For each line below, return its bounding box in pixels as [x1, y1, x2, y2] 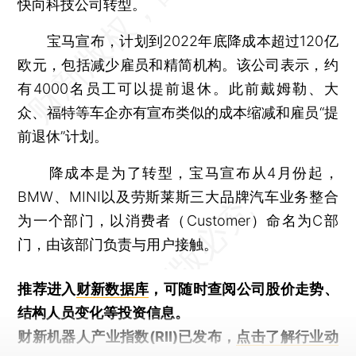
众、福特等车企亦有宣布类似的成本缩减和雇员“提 [17, 103, 339, 121]
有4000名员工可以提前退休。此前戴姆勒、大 [17, 79, 339, 97]
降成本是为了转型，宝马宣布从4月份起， [17, 164, 339, 181]
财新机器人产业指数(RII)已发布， [17, 327, 237, 345]
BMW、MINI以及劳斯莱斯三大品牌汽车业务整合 [17, 188, 339, 205]
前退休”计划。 [17, 127, 109, 145]
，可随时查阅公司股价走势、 [149, 280, 339, 297]
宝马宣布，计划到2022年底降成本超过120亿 [17, 32, 339, 49]
